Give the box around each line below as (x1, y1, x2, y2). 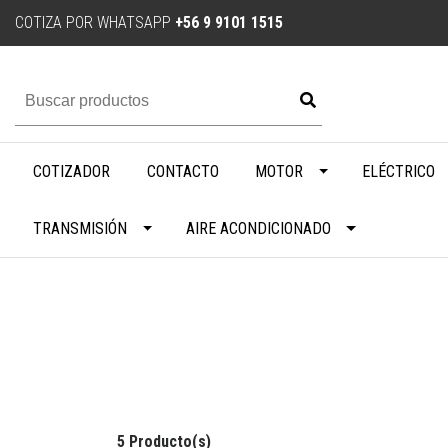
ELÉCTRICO (361, 161, 435, 181)
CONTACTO (146, 161, 219, 181)
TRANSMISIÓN (33, 218, 128, 238)
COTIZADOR (33, 161, 111, 181)
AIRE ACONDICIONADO (185, 218, 331, 238)
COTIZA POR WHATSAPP (15, 13, 175, 32)
